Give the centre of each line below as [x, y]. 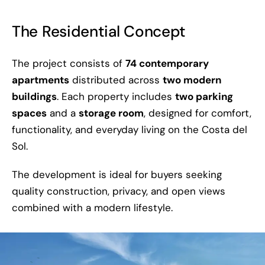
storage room [111, 113]
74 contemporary [167, 63]
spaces [29, 113]
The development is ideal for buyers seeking [117, 174]
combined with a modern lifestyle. [92, 207]
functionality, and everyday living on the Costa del [130, 129]
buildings [34, 96]
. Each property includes [116, 96]
